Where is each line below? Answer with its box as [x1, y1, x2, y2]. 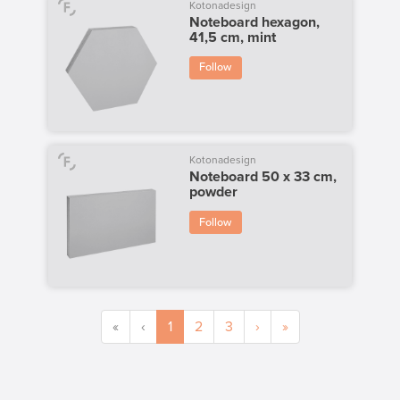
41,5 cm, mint [188, 28, 276, 46]
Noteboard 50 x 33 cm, [188, 168, 337, 187]
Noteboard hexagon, [188, 12, 320, 31]
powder [188, 183, 237, 202]
